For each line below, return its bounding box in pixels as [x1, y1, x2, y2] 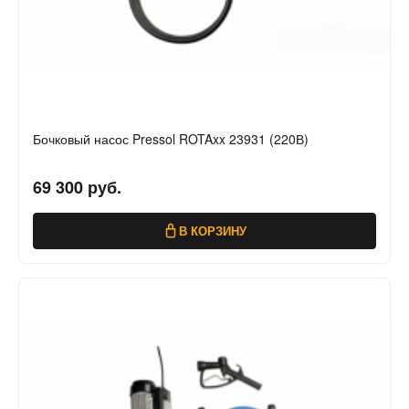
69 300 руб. [33, 175, 121, 200]
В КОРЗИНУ [179, 222, 246, 240]
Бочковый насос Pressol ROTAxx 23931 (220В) [33, 130, 309, 149]
